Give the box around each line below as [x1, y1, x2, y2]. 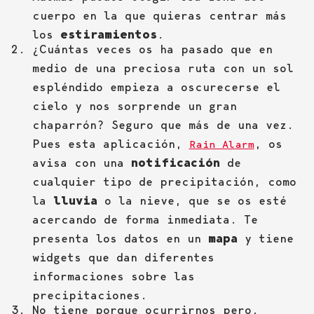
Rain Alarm [189, 138, 254, 151]
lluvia [53, 193, 97, 208]
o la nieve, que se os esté [97, 193, 287, 208]
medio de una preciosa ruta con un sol [32, 61, 294, 76]
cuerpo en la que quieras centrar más [32, 8, 287, 23]
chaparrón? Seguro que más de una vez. [32, 118, 294, 132]
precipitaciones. [32, 288, 147, 303]
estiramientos [60, 27, 157, 42]
